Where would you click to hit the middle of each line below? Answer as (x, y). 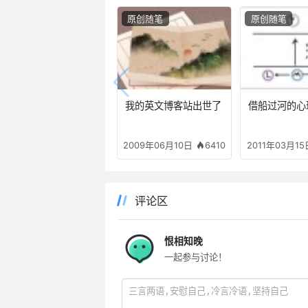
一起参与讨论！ (195, 257)
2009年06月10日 (158, 145)
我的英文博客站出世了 (173, 106)
